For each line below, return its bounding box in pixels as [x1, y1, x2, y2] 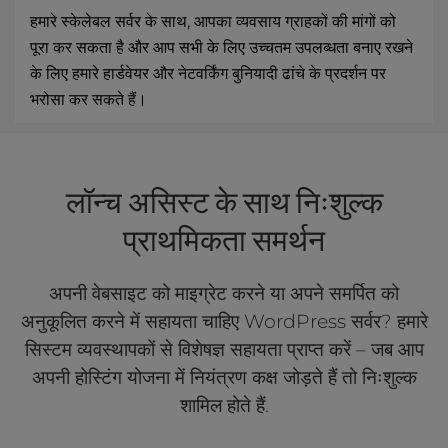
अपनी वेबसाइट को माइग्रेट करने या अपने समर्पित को [49, 281, 399, 305]
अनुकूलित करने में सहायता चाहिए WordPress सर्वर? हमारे [20, 309, 428, 333]
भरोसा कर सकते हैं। [30, 90, 147, 109]
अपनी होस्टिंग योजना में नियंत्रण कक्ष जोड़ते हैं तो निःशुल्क [31, 365, 417, 389]
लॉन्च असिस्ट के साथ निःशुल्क [65, 183, 383, 221]
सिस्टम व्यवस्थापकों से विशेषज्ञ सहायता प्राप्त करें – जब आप [24, 337, 424, 361]
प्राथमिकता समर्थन [123, 221, 325, 259]
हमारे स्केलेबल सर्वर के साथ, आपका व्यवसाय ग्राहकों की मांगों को [30, 12, 396, 31]
